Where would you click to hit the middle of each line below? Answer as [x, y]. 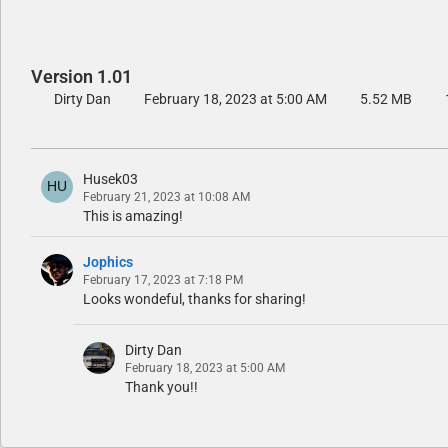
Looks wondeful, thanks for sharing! [194, 298]
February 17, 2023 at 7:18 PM [163, 279]
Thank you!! [161, 386]
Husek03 [110, 178]
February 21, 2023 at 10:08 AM [166, 196]
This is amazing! [133, 215]
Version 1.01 [81, 76]
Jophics [108, 261]
